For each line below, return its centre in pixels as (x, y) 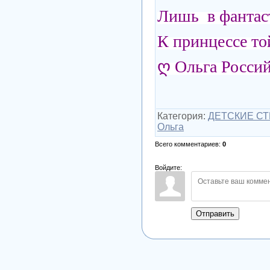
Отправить (215, 213)
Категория (180, 116)
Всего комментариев (187, 144)
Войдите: (168, 167)
